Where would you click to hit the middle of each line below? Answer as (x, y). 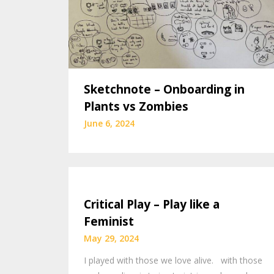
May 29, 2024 (111, 238)
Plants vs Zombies (136, 107)
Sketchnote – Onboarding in (164, 90)
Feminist (109, 221)
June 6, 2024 (109, 124)
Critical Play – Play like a (152, 204)
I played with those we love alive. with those (173, 260)
